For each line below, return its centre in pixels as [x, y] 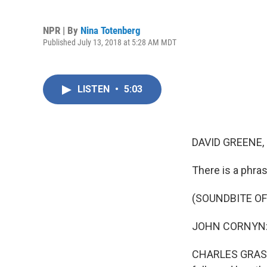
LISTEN [95, 89]
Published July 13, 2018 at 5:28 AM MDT [110, 42]
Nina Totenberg [111, 30]
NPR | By [62, 30]
